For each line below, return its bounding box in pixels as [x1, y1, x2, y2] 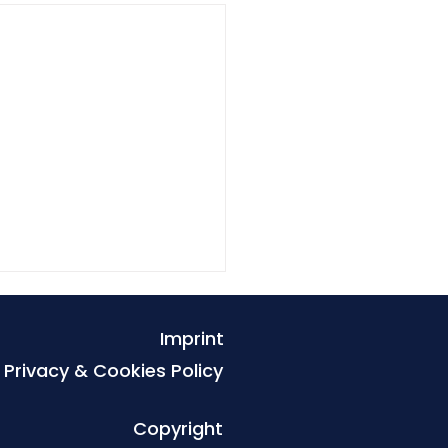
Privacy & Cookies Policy [4, 358, 223, 384]
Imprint [160, 326, 224, 352]
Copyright [133, 416, 223, 442]
